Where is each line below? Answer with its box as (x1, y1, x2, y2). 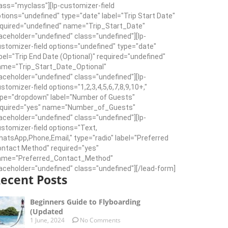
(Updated (30, 207, 63, 217)
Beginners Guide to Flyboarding (30, 197, 140, 207)
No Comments (78, 216, 121, 225)
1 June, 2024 (30, 216, 65, 225)
